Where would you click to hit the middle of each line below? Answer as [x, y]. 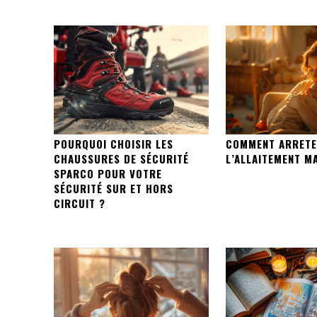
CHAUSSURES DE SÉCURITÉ [121, 158]
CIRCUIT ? [80, 203]
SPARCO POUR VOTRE [108, 173]
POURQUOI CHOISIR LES [114, 143]
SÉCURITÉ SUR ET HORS [114, 188]
